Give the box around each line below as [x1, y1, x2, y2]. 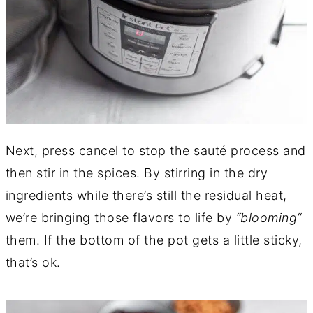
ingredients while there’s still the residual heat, [5, 188, 287, 203]
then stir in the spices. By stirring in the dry [5, 166, 268, 181]
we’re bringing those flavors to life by [5, 210, 236, 226]
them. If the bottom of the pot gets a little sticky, [5, 233, 303, 248]
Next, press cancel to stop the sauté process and [5, 143, 306, 159]
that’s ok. [5, 255, 61, 270]
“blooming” [235, 210, 302, 226]
